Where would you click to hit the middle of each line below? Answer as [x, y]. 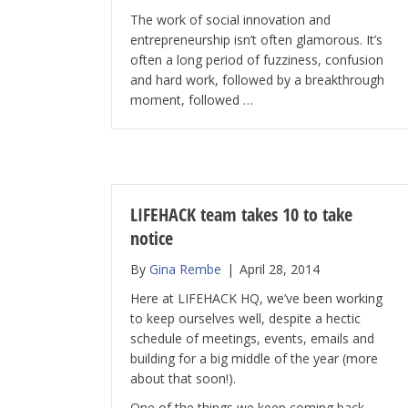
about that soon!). [183, 379]
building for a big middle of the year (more [254, 359]
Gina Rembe [185, 270]
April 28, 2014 [280, 270]
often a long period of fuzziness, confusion [257, 60]
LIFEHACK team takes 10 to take [241, 215]
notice [152, 239]
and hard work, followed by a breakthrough [257, 80]
